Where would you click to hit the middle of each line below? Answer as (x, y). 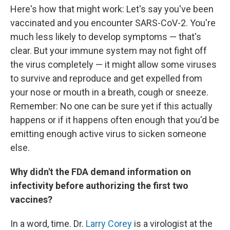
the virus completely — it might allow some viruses (113, 64)
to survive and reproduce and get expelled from (106, 78)
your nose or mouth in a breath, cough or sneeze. (109, 92)
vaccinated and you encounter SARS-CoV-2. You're (113, 23)
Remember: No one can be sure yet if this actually (111, 106)
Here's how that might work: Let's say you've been (112, 9)
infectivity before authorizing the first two (99, 186)
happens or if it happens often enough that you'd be (115, 120)
